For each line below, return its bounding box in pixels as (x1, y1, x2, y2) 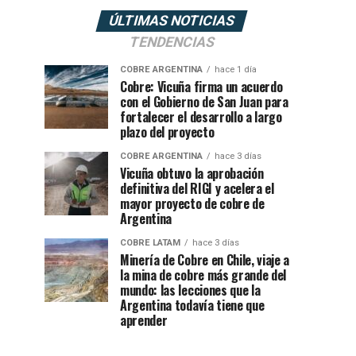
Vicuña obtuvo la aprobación (120, 164, 264, 183)
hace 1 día (215, 64, 257, 75)
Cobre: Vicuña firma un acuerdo (120, 77, 283, 96)
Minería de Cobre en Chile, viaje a (120, 250, 290, 269)
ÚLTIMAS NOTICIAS (106, 13, 237, 29)
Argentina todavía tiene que (120, 296, 265, 315)
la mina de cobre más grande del (120, 265, 287, 284)
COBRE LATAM (120, 238, 180, 248)
